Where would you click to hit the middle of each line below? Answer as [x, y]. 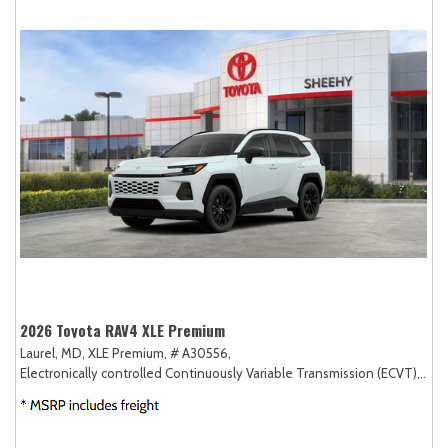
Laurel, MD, [52, 352]
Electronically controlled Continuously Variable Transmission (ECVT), [220, 372]
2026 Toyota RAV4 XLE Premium [122, 329]
